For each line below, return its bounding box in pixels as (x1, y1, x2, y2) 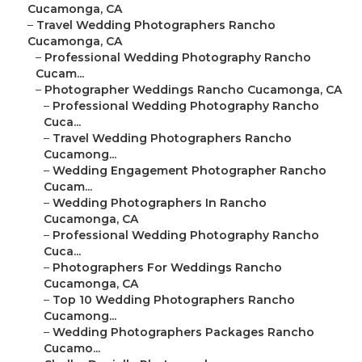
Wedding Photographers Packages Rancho (53, 325, 314, 340)
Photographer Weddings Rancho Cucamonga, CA (44, 82, 342, 98)
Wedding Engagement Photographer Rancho (53, 163, 326, 179)
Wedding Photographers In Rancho (53, 196, 267, 211)
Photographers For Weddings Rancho (53, 260, 282, 276)
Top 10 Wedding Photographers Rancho (53, 293, 295, 308)
